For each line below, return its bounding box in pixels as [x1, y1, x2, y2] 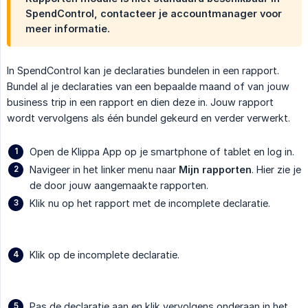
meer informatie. [25, 23, 110, 35]
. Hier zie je [252, 164, 301, 176]
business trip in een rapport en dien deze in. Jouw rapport [7, 96, 274, 109]
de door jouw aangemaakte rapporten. [30, 179, 208, 192]
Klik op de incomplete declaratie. [30, 249, 179, 261]
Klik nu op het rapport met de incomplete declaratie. [30, 197, 270, 210]
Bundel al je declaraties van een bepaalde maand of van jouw [7, 80, 289, 93]
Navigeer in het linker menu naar [30, 164, 179, 176]
